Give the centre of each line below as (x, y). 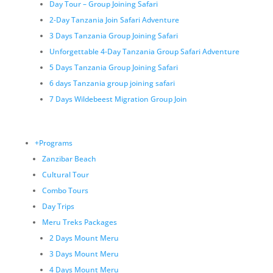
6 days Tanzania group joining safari (112, 83)
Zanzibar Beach (69, 159)
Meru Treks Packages (79, 222)
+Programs (53, 143)
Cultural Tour (65, 175)
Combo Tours (65, 190)
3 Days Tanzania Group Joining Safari (113, 36)
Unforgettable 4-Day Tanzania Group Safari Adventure (144, 51)
